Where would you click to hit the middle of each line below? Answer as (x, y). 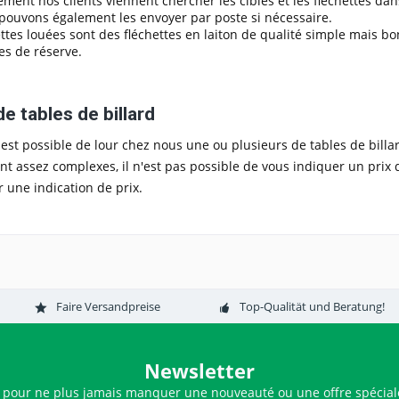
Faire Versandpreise (108, 306)
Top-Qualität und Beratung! (312, 306)
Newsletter (199, 370)
